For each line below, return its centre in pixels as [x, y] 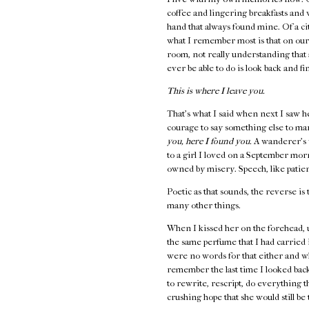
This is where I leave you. [216, 91]
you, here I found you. [209, 141]
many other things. [204, 206]
